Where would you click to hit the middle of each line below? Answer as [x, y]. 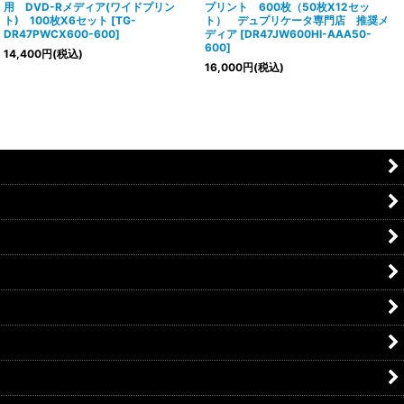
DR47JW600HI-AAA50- [308, 34]
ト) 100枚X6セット [56, 21]
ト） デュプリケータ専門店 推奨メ [296, 21]
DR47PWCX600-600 [60, 34]
